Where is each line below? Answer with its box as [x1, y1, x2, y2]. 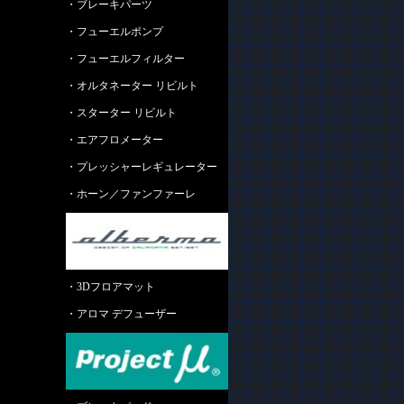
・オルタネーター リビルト [66, 79, 198, 92]
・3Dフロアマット [66, 280, 155, 293]
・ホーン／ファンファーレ [66, 188, 196, 200]
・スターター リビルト [66, 106, 177, 119]
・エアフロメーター [66, 133, 163, 146]
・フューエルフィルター [66, 52, 185, 65]
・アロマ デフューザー [66, 308, 177, 320]
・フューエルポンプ [66, 25, 163, 38]
